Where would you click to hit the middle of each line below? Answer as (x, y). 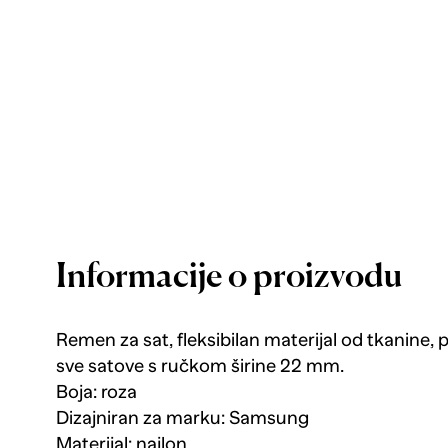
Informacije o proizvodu (229, 278)
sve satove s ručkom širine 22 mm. (200, 366)
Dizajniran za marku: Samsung (182, 418)
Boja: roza (96, 392)
